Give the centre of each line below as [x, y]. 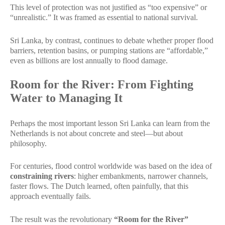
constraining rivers [42, 176]
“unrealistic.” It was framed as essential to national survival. [104, 17]
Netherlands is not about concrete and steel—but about [96, 133]
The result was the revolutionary [62, 219]
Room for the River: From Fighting [102, 84]
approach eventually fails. [50, 196]
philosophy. [28, 143]
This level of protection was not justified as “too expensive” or [108, 7]
